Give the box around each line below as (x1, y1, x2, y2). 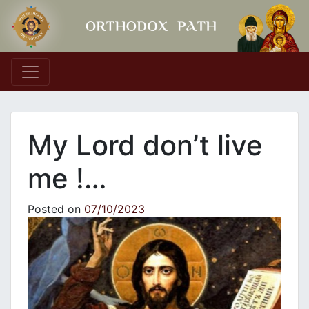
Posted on (28, 202, 84, 217)
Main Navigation (10, 70, 179, 97)
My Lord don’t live (28, 128, 263, 163)
